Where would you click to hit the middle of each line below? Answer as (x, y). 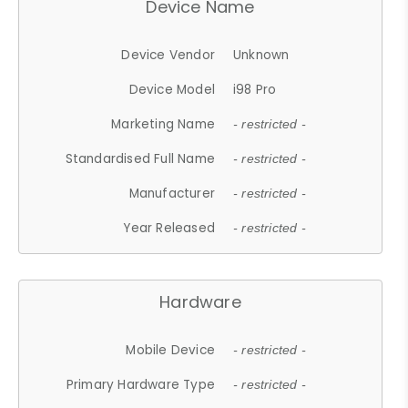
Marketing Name (163, 124)
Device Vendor (168, 55)
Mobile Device (171, 350)
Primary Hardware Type (141, 384)
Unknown (261, 55)
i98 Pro (255, 89)
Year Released (169, 228)
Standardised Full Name (140, 158)
